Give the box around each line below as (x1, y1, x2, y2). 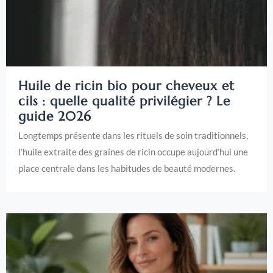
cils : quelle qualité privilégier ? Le (18, 93, 230, 110)
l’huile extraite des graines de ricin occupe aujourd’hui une (18, 146, 248, 158)
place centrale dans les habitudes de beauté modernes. (18, 163, 235, 174)
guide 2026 (18, 108, 91, 125)
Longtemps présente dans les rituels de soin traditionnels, (18, 130, 248, 141)
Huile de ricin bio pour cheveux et (18, 78, 235, 94)
